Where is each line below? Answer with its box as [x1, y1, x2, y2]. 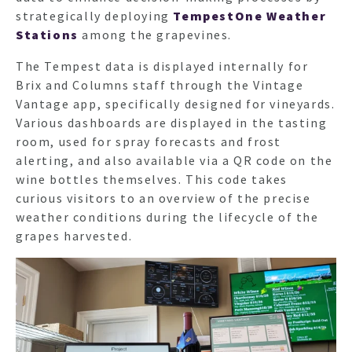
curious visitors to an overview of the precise [16, 190, 311, 207]
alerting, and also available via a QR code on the [16, 152, 333, 169]
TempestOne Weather [173, 8, 327, 24]
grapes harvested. [16, 228, 133, 244]
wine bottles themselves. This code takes [16, 171, 288, 188]
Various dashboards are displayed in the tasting [16, 115, 328, 131]
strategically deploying [16, 8, 174, 24]
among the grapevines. [82, 27, 236, 43]
